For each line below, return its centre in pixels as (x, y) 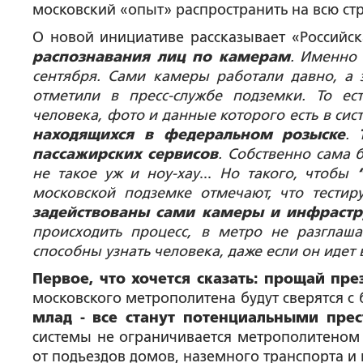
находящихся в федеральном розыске (189, 135)
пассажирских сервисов (126, 154)
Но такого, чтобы (288, 173)
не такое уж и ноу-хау (116, 173)
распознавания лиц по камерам (161, 57)
